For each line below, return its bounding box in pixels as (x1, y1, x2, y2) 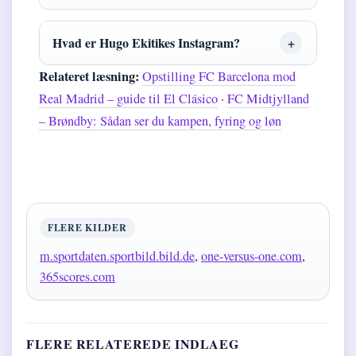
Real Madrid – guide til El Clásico (39, 90, 218, 108)
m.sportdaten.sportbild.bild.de (40, 247, 195, 265)
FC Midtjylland (227, 90, 309, 108)
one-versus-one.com (201, 247, 302, 265)
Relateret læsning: (39, 67, 139, 87)
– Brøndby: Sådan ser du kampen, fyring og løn (39, 112, 281, 130)
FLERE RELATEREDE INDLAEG (26, 335, 239, 354)
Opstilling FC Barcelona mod (142, 68, 296, 86)
